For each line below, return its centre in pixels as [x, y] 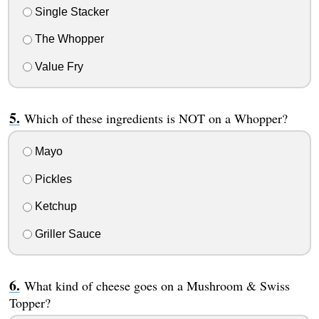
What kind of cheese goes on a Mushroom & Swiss [157, 286]
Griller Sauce [66, 234]
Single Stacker [70, 11]
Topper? [30, 303]
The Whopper [68, 39]
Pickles [52, 179]
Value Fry [57, 67]
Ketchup [54, 206]
